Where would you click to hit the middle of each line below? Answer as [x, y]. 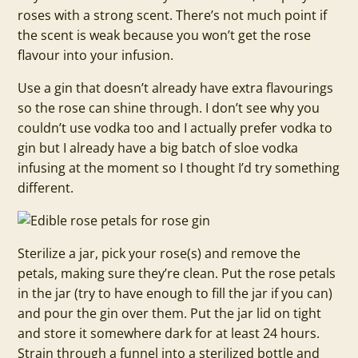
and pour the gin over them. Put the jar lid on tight [170, 313]
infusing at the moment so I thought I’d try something [179, 168]
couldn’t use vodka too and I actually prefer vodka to [175, 128]
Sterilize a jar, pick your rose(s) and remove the [159, 253]
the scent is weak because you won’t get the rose [165, 35]
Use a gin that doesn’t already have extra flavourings [176, 88]
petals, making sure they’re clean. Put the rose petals [177, 273]
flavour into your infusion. [96, 55]
